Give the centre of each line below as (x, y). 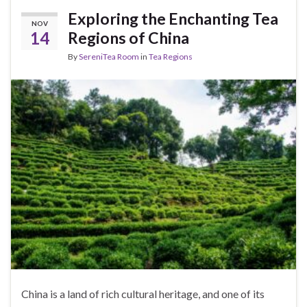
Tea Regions (171, 56)
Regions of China (128, 37)
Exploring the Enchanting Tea (173, 18)
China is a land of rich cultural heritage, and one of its (143, 294)
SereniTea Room (109, 56)
